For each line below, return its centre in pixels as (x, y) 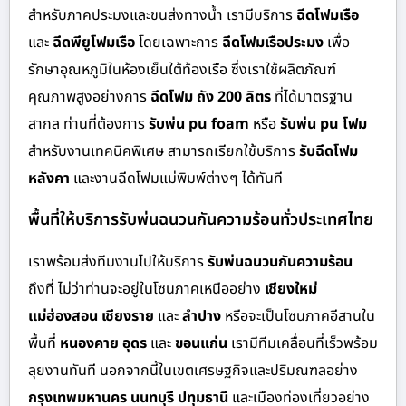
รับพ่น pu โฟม (324, 124)
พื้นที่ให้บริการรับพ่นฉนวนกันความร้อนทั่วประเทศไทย (201, 219)
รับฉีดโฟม (329, 151)
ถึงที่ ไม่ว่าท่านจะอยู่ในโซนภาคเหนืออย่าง (146, 289)
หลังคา (49, 178)
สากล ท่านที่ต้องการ (88, 124)
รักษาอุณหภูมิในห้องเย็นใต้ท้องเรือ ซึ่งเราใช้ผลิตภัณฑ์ (182, 69)
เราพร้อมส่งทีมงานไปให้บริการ (118, 261)
